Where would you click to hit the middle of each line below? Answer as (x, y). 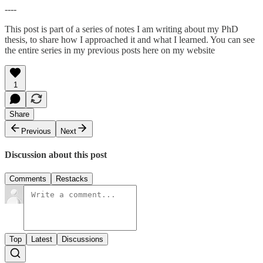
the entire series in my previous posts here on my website (110, 50)
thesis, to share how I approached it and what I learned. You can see (130, 39)
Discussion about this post (56, 155)
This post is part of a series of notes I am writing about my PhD (122, 29)
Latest (42, 240)
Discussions (82, 240)
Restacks (72, 179)
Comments (28, 179)
